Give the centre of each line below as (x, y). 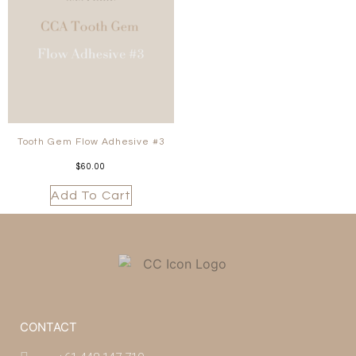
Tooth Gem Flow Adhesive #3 (91, 142)
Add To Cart (91, 195)
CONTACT (48, 327)
